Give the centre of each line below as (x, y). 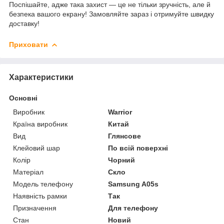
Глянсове (125, 136)
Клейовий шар (36, 148)
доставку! (24, 23)
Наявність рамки (40, 196)
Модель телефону (43, 184)
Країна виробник (40, 124)
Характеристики (41, 77)
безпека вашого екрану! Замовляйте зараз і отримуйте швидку (111, 14)
